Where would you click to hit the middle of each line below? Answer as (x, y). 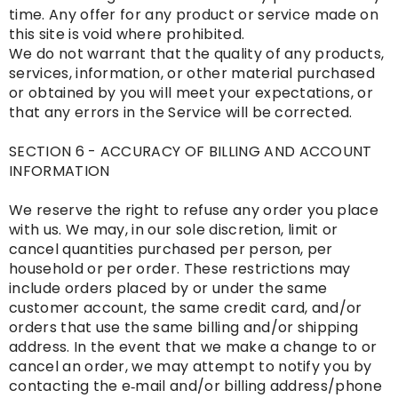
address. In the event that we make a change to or (193, 347)
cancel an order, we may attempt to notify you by (191, 367)
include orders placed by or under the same (168, 289)
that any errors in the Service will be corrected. (181, 113)
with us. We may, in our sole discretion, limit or (174, 230)
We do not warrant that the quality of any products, (197, 54)
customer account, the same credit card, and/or (186, 308)
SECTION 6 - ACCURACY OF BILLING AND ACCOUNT (191, 152)
